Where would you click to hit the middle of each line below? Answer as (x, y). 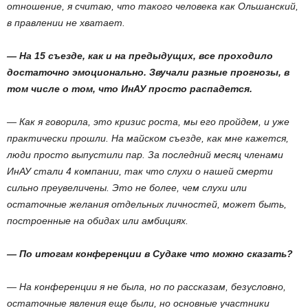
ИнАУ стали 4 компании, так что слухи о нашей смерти (140, 171)
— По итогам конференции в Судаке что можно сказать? (150, 254)
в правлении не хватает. (66, 23)
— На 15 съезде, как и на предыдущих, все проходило (140, 56)
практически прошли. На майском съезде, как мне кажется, (148, 138)
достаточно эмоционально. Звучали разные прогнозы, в (148, 72)
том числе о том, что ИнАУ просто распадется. (130, 89)
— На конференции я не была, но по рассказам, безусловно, (146, 287)
